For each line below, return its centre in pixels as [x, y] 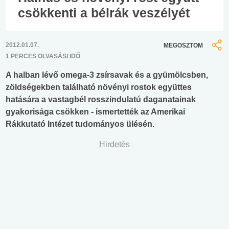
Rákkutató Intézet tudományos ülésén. [80, 124]
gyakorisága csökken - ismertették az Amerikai [95, 112]
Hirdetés [114, 145]
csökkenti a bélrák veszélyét [104, 13]
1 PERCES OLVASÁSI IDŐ [43, 56]
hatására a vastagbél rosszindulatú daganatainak [101, 100]
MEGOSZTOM [183, 45]
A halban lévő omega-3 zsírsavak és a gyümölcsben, [107, 75]
